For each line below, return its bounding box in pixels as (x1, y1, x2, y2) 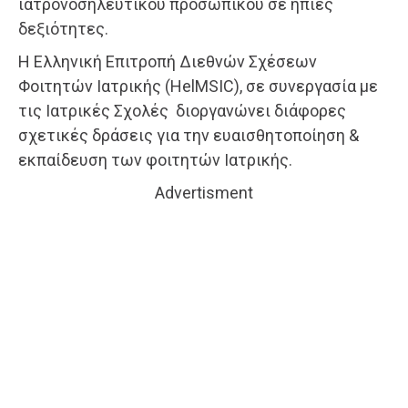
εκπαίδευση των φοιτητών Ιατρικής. (18, 149, 292, 169)
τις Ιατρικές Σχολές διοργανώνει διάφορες (18, 100, 346, 120)
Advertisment (155, 182, 253, 202)
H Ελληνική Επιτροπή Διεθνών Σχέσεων (18, 51, 317, 71)
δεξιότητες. (18, 18, 108, 38)
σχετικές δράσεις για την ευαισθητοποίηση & (18, 125, 359, 145)
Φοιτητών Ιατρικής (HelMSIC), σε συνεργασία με (18, 76, 378, 96)
